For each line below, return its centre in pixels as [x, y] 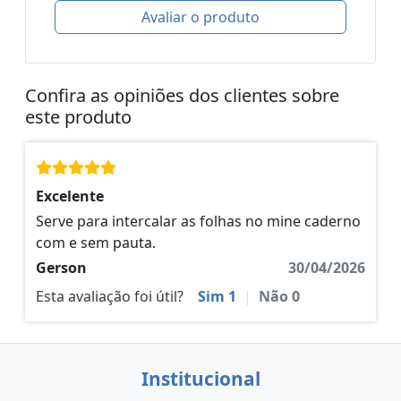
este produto [78, 117]
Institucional [200, 379]
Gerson [61, 268]
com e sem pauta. [96, 243]
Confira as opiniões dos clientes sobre [182, 96]
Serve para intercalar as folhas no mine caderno [198, 222]
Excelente [70, 196]
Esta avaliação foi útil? [110, 297]
